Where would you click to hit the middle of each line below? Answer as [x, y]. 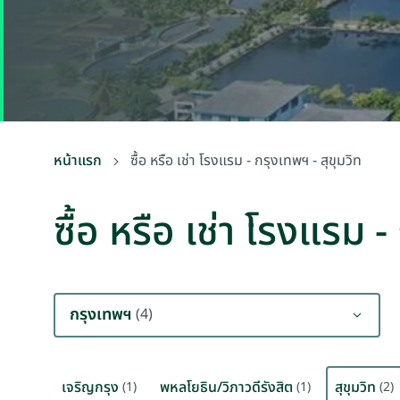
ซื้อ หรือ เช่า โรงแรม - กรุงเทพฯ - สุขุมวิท [246, 161]
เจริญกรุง [90, 387]
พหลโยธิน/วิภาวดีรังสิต [226, 387]
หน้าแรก [78, 161]
